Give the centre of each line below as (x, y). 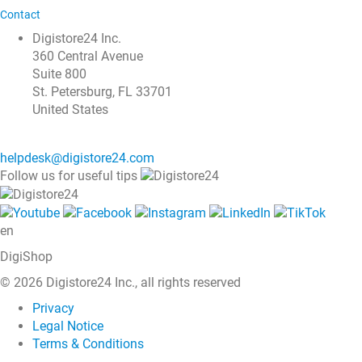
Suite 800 (59, 74)
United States (70, 109)
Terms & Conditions (88, 343)
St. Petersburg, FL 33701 (102, 91)
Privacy (53, 308)
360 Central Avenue (88, 56)
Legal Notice (68, 326)
